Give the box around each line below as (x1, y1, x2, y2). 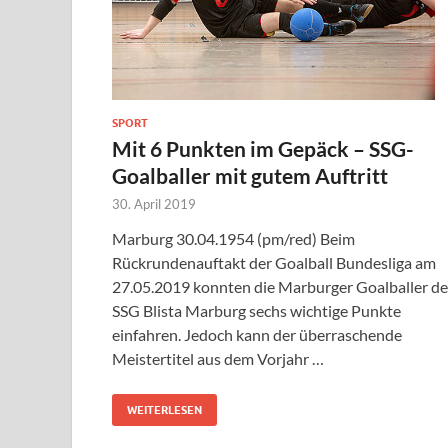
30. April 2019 (112, 195, 196, 212)
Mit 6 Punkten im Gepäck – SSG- (112, 135, 414, 161)
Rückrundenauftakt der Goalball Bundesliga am (112, 252, 436, 272)
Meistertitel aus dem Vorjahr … (112, 348, 324, 368)
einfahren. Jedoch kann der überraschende (112, 324, 402, 344)
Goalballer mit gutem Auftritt (112, 162, 388, 188)
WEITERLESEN (127, 402, 202, 417)
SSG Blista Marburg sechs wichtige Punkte (112, 300, 401, 320)
